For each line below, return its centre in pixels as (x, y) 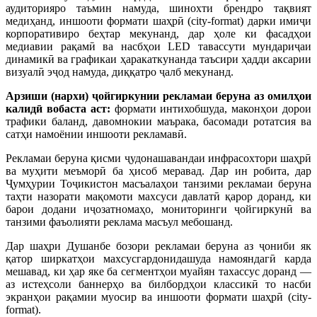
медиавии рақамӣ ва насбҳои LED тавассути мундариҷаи (158, 47)
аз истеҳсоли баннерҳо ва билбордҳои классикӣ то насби (158, 284)
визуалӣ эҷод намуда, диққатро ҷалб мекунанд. (120, 72)
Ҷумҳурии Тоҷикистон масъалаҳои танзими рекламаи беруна (158, 184)
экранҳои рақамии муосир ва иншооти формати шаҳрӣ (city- (158, 297)
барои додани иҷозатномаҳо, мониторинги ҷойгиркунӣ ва (158, 209)
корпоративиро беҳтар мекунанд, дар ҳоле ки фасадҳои (158, 34)
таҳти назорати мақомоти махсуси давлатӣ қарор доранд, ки (158, 197)
